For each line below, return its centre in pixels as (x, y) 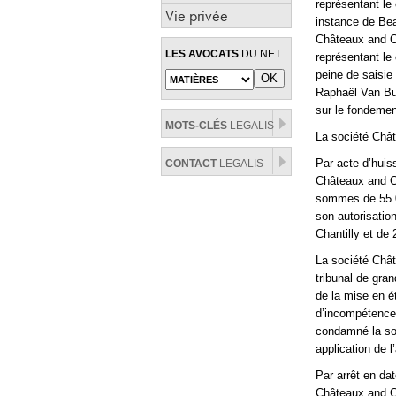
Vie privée (197, 15)
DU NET (260, 54)
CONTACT (191, 164)
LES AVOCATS (202, 54)
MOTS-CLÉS (196, 126)
